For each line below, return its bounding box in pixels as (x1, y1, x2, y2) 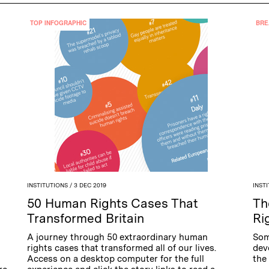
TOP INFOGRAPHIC (30, 19, 87, 28)
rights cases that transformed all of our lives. (27, 243, 217, 254)
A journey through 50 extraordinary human (27, 232, 208, 243)
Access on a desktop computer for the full (27, 253, 205, 265)
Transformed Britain (27, 211, 145, 226)
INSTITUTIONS (27, 181, 68, 189)
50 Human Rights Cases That (27, 196, 199, 211)
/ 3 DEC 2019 (68, 181, 107, 189)
